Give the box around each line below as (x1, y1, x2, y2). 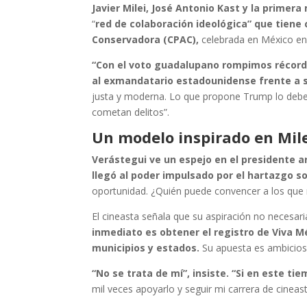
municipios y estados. (92, 241, 203, 254)
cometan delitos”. (92, 105, 170, 119)
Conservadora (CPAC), (92, 32, 199, 46)
